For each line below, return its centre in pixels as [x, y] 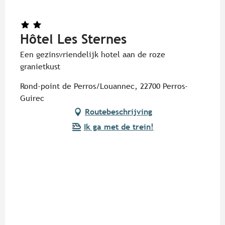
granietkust [40, 66]
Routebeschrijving [119, 111]
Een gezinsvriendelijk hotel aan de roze [93, 54]
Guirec [32, 98]
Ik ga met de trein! [119, 127]
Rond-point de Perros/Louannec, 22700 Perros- [104, 86]
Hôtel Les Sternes [73, 39]
